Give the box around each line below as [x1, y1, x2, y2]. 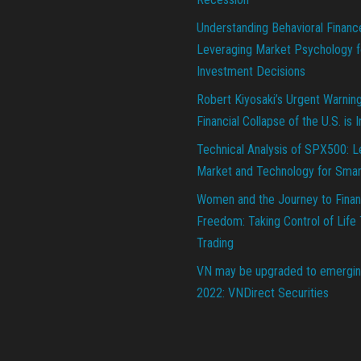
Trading [197, 234, 234, 251]
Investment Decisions [197, 63, 305, 79]
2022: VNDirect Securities [197, 284, 329, 301]
